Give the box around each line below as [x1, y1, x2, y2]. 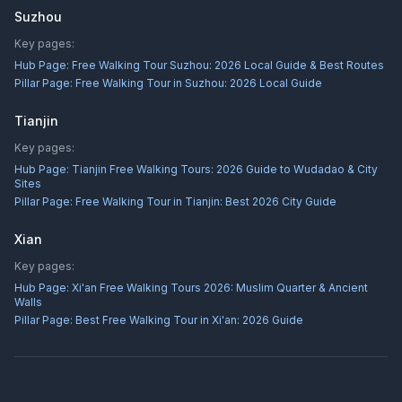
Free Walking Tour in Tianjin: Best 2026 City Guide [75, 195, 336, 208]
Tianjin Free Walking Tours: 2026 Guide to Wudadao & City [72, 162, 378, 176]
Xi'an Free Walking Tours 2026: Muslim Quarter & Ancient [72, 281, 368, 294]
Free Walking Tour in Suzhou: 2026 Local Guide [75, 76, 322, 90]
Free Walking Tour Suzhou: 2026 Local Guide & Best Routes [72, 58, 384, 72]
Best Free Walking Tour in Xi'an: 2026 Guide [75, 313, 303, 327]
